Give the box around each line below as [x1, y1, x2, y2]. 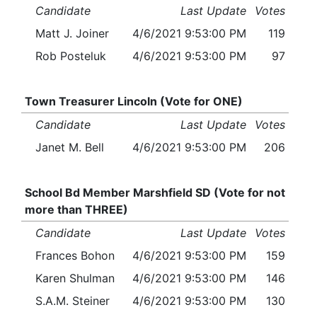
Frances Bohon [35, 248, 115, 263]
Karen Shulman [35, 271, 115, 286]
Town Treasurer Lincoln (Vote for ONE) [24, 94, 243, 109]
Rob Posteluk [35, 49, 106, 64]
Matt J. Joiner [35, 26, 109, 41]
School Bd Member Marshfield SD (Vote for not [24, 185, 285, 200]
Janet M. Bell [35, 140, 104, 155]
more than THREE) [24, 202, 128, 217]
